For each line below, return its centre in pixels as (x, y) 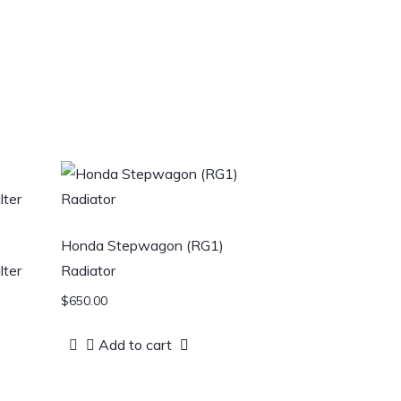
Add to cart (135, 344)
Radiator (88, 271)
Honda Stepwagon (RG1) (142, 246)
